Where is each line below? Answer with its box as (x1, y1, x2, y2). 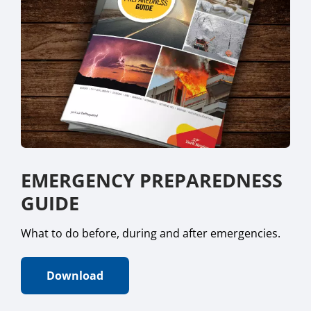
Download (47, 268, 103, 284)
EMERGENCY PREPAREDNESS (21, 167, 283, 194)
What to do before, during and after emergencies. (21, 226, 280, 242)
